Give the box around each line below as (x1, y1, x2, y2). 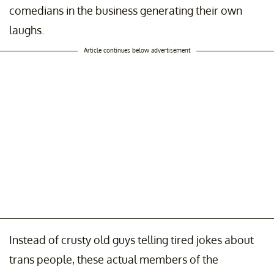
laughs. (9, 23, 44, 37)
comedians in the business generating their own (9, 3, 242, 17)
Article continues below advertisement (84, 46, 190, 54)
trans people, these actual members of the (9, 252, 218, 266)
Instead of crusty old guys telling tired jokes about (9, 232, 254, 246)
